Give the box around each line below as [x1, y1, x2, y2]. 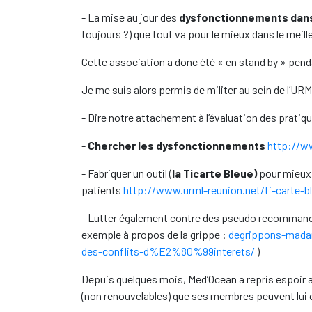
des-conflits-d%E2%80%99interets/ [81, 244, 255, 258]
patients [81, 183, 123, 196]
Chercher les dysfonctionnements [88, 139, 265, 152]
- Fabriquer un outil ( [81, 166, 172, 180]
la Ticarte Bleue [172, 166, 253, 180]
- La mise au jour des [81, 10, 179, 24]
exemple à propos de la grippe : [81, 228, 228, 241]
